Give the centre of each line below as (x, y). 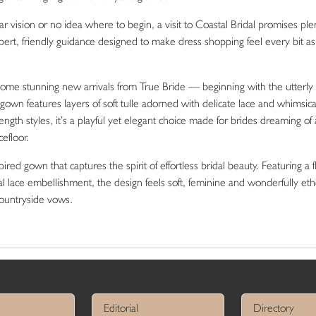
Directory (274, 308)
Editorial (121, 308)
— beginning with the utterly (249, 86)
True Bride (163, 86)
